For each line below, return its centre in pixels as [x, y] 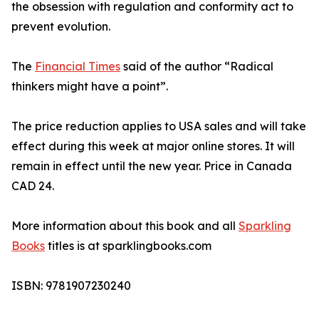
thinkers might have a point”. [90, 87]
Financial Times [78, 67]
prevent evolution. [61, 27]
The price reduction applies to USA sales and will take [159, 126]
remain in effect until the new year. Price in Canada [152, 166]
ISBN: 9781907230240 [71, 286]
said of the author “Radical [197, 67]
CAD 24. [33, 186]
